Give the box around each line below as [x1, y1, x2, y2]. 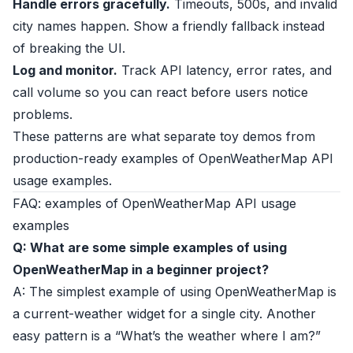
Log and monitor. [13, 62, 117, 78]
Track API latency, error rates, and [117, 62, 332, 78]
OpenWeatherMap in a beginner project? [13, 262, 269, 277]
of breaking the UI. [13, 40, 125, 56]
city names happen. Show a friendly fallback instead [13, 18, 325, 34]
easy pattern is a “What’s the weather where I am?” [13, 328, 321, 344]
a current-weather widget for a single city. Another [13, 306, 316, 321]
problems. [13, 106, 72, 122]
